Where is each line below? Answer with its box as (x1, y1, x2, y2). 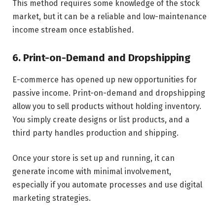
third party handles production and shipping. (12, 128, 179, 138)
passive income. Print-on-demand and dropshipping (12, 88, 205, 98)
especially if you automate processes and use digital (12, 180, 202, 190)
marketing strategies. (12, 193, 91, 203)
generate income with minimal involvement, (12, 167, 171, 177)
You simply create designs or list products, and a (12, 114, 189, 124)
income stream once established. (12, 25, 134, 35)
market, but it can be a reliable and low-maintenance (12, 12, 207, 22)
